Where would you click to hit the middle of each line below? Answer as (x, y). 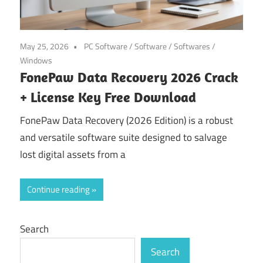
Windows (36, 60)
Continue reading (58, 189)
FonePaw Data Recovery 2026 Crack (129, 77)
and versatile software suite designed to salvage (124, 138)
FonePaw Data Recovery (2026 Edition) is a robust (127, 121)
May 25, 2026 (44, 46)
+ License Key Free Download (108, 97)
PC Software (106, 46)
